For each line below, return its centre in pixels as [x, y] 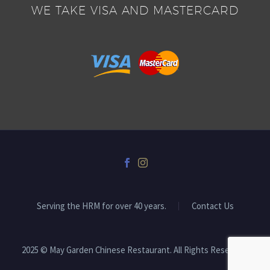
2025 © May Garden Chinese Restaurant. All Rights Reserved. [135, 250]
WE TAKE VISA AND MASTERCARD [135, 10]
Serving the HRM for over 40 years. [101, 206]
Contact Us [212, 206]
